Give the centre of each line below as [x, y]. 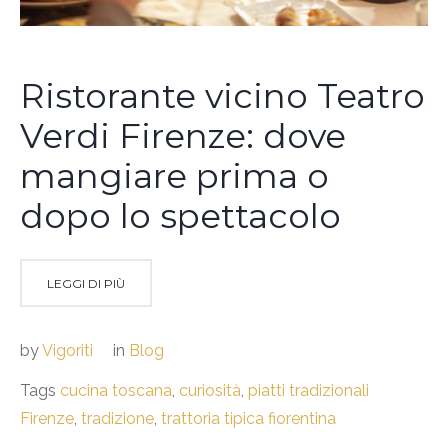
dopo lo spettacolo [180, 215]
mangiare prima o [174, 175]
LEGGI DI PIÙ [86, 283]
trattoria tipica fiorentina [248, 418]
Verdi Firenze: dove [183, 135]
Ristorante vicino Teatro [222, 95]
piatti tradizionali [308, 390]
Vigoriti [67, 350]
